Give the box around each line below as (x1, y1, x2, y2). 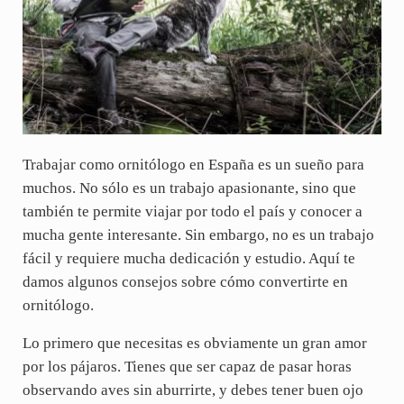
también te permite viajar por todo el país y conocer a (22, 203, 363, 221)
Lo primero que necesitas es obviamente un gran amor (22, 335, 367, 353)
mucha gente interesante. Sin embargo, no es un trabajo (22, 226, 374, 244)
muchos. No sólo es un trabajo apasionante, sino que (22, 179, 356, 197)
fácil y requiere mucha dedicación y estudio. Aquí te (22, 250, 355, 268)
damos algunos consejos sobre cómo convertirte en (22, 273, 348, 291)
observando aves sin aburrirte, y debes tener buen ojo (22, 381, 363, 399)
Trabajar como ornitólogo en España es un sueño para (22, 156, 364, 174)
